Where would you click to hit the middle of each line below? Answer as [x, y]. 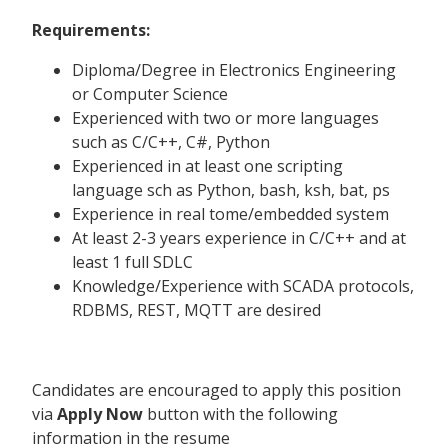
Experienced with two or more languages [225, 117]
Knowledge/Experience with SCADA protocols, [243, 285]
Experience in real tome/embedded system [230, 213]
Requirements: [91, 29]
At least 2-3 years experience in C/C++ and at [239, 237]
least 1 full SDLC [132, 261]
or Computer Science [150, 93]
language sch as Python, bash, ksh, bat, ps [231, 189]
